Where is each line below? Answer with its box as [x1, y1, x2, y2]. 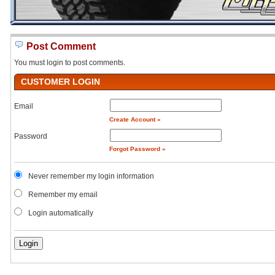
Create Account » [109, 115, 161, 123]
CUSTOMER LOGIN [21, 77, 101, 87]
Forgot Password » [109, 145, 166, 153]
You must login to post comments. [14, 58, 126, 67]
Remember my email [28, 190, 98, 199]
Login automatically [28, 209, 95, 218]
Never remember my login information [28, 172, 154, 181]
